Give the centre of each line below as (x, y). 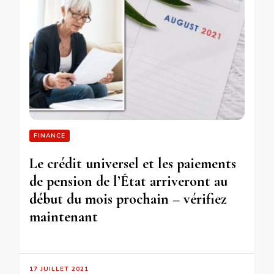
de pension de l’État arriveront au (128, 182)
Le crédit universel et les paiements (133, 164)
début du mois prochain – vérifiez (128, 199)
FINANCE (50, 136)
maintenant (64, 217)
